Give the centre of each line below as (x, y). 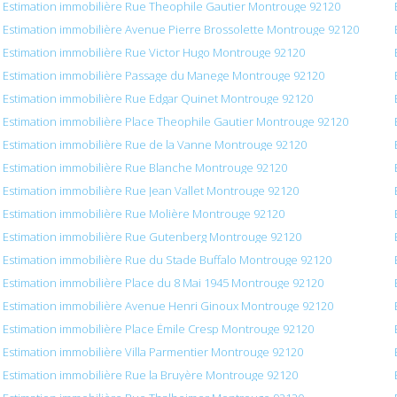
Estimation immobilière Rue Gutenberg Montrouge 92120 (152, 237)
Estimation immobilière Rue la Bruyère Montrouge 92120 (151, 375)
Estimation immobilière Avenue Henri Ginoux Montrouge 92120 (168, 306)
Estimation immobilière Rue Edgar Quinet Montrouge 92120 (158, 99)
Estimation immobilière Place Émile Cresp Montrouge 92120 (159, 329)
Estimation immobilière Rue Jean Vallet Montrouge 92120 (151, 191)
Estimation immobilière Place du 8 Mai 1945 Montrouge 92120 (163, 283)
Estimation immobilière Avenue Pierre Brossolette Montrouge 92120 (181, 30)
